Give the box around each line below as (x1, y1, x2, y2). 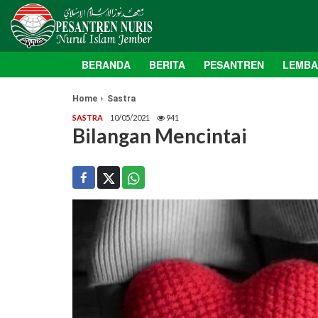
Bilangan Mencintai (72, 124, 247, 148)
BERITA (149, 57, 185, 72)
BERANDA (82, 57, 131, 72)
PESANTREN (204, 57, 264, 72)
